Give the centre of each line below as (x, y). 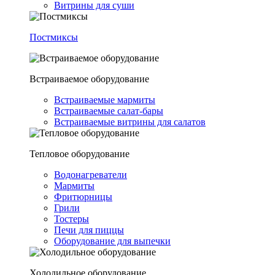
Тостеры (72, 219)
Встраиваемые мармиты (105, 100)
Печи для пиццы (89, 230)
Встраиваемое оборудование (89, 79)
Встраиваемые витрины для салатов (130, 122)
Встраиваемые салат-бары (109, 111)
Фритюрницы (83, 197)
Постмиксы (54, 37)
